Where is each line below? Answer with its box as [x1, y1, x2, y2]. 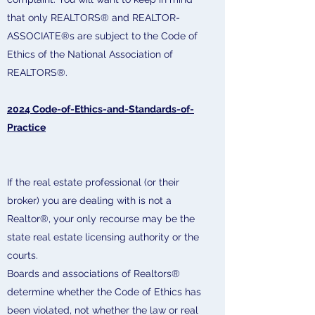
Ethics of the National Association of [7, 49, 173, 60]
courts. [7, 250, 38, 261]
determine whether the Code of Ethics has [7, 286, 201, 297]
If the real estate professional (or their [7, 176, 179, 188]
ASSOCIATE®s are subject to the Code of [7, 30, 198, 41]
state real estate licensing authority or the [7, 231, 199, 243]
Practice [7, 122, 46, 133]
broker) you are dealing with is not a [7, 195, 172, 206]
